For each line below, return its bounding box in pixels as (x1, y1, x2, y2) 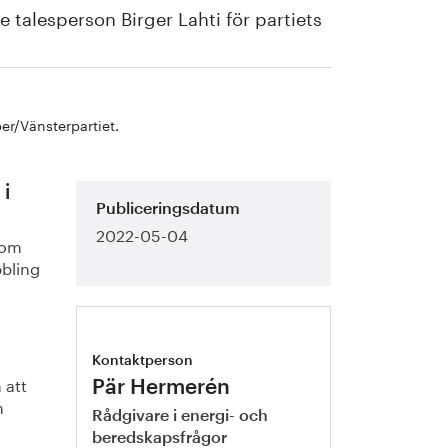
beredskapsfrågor (92, 430, 228, 446)
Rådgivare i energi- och (92, 408, 269, 424)
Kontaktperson (92, 354, 194, 368)
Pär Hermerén (92, 377, 231, 398)
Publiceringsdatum (96, 201, 241, 217)
